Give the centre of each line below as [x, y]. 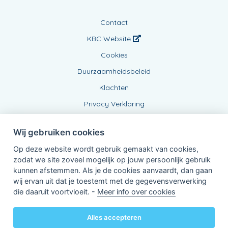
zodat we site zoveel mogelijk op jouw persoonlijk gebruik [112, 159]
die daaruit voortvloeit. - [55, 191]
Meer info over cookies [136, 191]
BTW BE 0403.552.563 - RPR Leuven [103, 222]
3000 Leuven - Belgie [82, 213]
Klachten [114, 88]
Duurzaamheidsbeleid [114, 71]
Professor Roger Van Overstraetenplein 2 [114, 204]
